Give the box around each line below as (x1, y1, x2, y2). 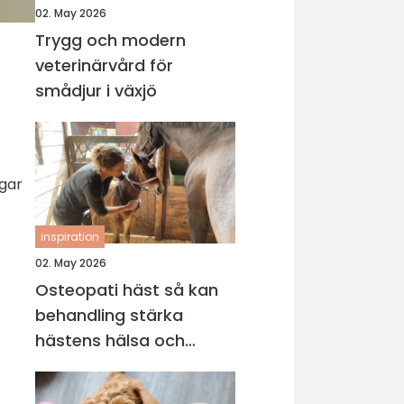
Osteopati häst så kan (35, 279, 164, 301)
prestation (35, 354, 121, 377)
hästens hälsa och (35, 329, 185, 352)
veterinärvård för (35, 54, 173, 77)
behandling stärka (35, 304, 183, 326)
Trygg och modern (35, 29, 186, 51)
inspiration (41, 229, 99, 244)
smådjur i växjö (35, 79, 157, 102)
